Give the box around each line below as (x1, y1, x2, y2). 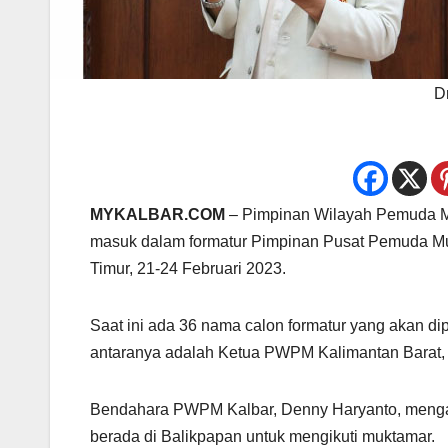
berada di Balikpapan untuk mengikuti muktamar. (90, 428, 435, 446)
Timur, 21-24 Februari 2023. (90, 260, 286, 278)
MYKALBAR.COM (90, 206, 225, 224)
